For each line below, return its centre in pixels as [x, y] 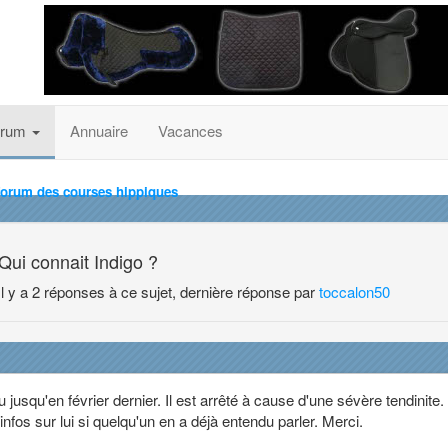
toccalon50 [355, 291]
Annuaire [99, 130]
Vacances [190, 130]
